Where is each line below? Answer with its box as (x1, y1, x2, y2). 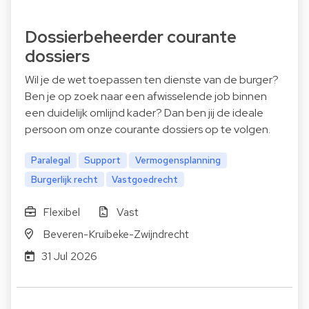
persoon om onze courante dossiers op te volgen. (25, 121, 270, 137)
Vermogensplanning (135, 153, 221, 166)
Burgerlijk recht (30, 172, 98, 186)
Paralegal (30, 153, 70, 166)
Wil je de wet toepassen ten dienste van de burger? (25, 72, 279, 87)
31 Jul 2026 (41, 248, 97, 263)
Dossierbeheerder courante (25, 26, 237, 48)
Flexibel (42, 204, 80, 219)
